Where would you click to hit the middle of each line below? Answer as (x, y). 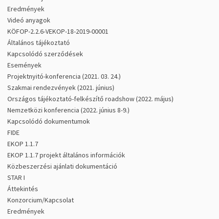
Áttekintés (23, 188)
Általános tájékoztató (39, 42)
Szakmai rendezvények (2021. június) (61, 87)
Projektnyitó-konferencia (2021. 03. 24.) (64, 76)
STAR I (16, 177)
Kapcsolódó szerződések (45, 54)
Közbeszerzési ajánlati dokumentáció (62, 166)
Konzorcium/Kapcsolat (41, 200)
